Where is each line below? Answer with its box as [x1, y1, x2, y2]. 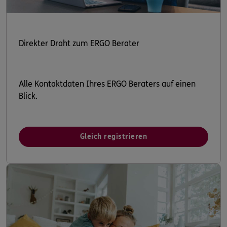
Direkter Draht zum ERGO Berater [19, 38, 139, 48]
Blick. [19, 91, 37, 101]
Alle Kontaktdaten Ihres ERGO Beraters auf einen [19, 79, 196, 89]
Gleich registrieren [80, 132, 147, 141]
